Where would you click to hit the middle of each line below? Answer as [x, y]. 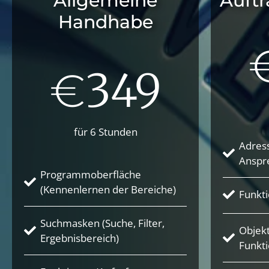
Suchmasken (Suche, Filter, [102, 223]
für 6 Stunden [105, 132]
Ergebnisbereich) [80, 238]
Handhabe [105, 22]
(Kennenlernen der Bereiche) [108, 189]
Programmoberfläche [91, 174]
